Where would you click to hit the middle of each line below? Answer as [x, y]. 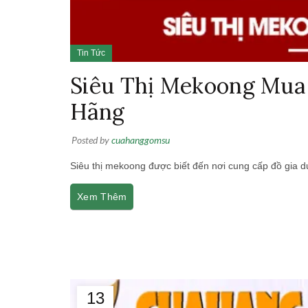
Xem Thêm [102, 196]
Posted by [91, 140]
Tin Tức [91, 53]
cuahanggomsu [141, 140]
